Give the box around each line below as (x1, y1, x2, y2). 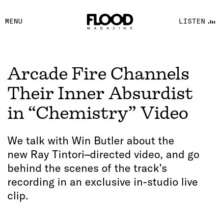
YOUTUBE (79, 23, 130, 38)
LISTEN (178, 16, 205, 26)
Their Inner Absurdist (7, 83, 193, 103)
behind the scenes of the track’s (7, 161, 167, 175)
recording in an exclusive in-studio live (7, 175, 198, 189)
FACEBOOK (79, 3, 137, 18)
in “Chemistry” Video (7, 103, 188, 123)
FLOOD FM (79, 43, 137, 57)
